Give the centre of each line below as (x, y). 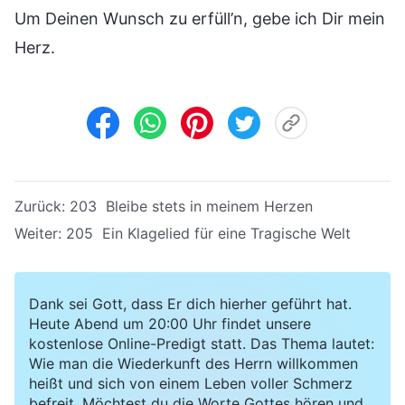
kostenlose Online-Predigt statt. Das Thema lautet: (202, 343)
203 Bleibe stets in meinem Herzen (191, 206)
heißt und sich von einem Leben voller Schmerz (191, 383)
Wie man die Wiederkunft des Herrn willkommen (193, 363)
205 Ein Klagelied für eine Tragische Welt (208, 233)
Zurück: (42, 206)
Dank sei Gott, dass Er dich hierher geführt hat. (190, 303)
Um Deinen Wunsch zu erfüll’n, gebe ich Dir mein (200, 18)
